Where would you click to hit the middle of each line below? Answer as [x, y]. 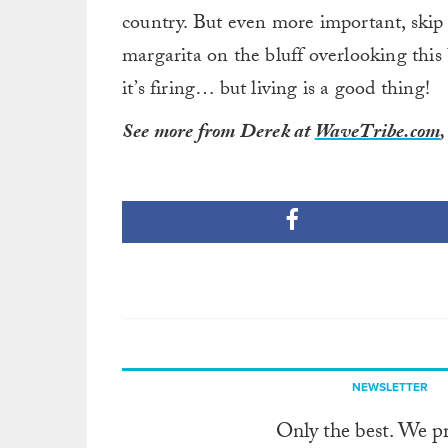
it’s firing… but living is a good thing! [276, 91]
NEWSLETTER [389, 387]
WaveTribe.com [377, 134]
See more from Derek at [218, 134]
